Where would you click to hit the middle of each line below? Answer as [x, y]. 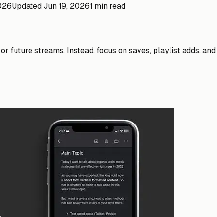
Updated [28, 6]
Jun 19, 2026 [67, 6]
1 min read [108, 6]
